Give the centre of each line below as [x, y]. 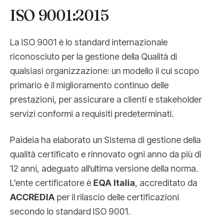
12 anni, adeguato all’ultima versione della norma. [104, 168]
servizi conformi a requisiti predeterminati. [92, 114]
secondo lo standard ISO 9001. [70, 211]
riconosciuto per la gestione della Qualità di [93, 56]
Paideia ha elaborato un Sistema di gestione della [105, 140]
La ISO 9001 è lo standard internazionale [89, 42]
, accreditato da [166, 183]
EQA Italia [114, 183]
